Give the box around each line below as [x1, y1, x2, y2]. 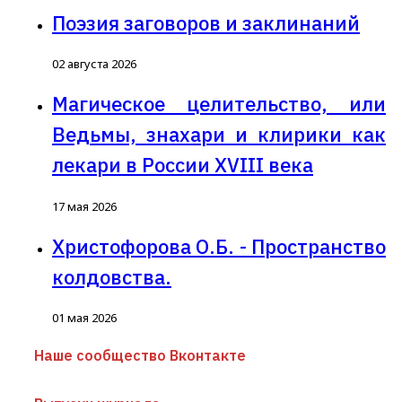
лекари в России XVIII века [52, 152, 313, 179]
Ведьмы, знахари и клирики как [52, 121, 386, 148]
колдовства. [52, 263, 171, 290]
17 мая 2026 [52, 197, 117, 214]
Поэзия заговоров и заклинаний [52, 9, 360, 36]
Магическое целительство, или [52, 91, 386, 118]
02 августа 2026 [52, 56, 136, 73]
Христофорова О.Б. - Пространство [52, 232, 386, 259]
